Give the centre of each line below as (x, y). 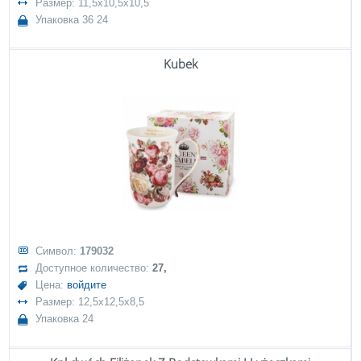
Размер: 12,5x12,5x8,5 (90, 302)
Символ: (58, 251)
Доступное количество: (94, 268)
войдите (87, 285)
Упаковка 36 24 (72, 20)
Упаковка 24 (65, 319)
